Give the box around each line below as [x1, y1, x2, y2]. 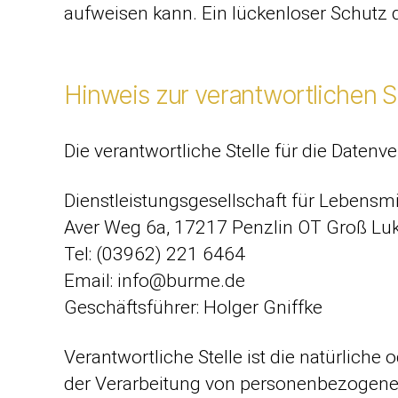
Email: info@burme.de [64, 270, 245, 291]
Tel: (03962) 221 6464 [64, 243, 245, 265]
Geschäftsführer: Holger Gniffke [64, 297, 322, 318]
